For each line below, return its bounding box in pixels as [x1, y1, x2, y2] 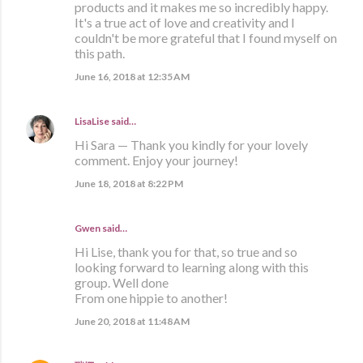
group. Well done [75, 274, 169, 290]
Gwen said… [75, 221, 127, 234]
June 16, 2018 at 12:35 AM [75, 70, 190, 83]
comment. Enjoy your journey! [75, 152, 238, 168]
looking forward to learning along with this [75, 258, 309, 275]
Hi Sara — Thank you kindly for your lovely [75, 136, 308, 152]
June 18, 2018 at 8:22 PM [75, 177, 183, 190]
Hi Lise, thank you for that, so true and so [75, 243, 297, 259]
